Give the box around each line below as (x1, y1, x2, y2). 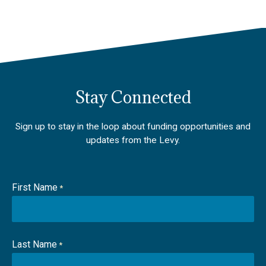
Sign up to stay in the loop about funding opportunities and (15, 121, 251, 132)
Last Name (12, 239, 57, 250)
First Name (12, 182, 58, 193)
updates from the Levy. (86, 135, 180, 145)
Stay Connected (75, 87, 191, 108)
